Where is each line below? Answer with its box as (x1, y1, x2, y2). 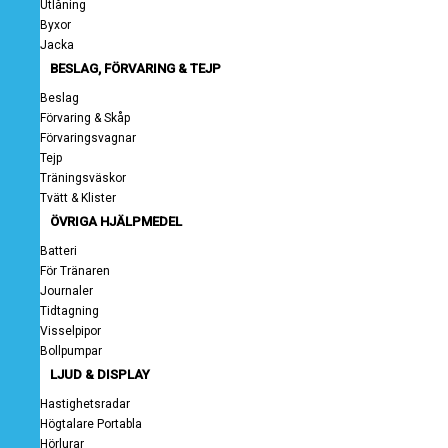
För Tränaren (40, 264, 110, 278)
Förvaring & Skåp (40, 111, 130, 125)
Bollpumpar (40, 344, 102, 358)
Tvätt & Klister (40, 191, 116, 205)
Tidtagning (40, 304, 99, 318)
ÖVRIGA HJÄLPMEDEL (50, 214, 182, 229)
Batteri (40, 244, 77, 258)
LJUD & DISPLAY (50, 367, 150, 382)
